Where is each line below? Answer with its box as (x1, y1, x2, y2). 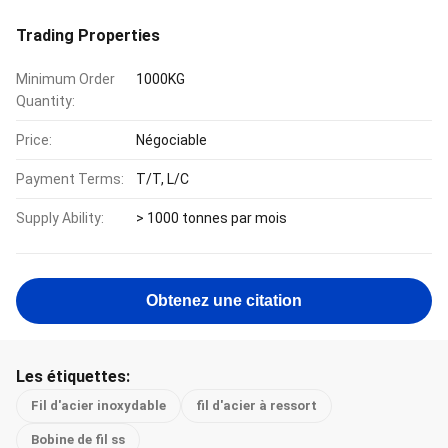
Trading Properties (16, 26, 160, 45)
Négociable (136, 132, 207, 148)
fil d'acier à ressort (196, 398, 317, 413)
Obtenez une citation (146, 292, 302, 309)
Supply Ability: (16, 210, 104, 226)
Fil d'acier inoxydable (31, 398, 166, 413)
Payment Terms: (16, 171, 124, 187)
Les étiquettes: (16, 367, 130, 386)
